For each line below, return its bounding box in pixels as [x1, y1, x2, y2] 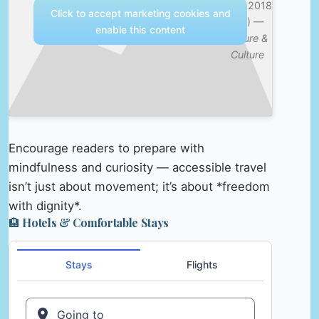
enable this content [95, 23, 186, 36]
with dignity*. [9, 199, 82, 213]
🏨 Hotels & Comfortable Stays [9, 215, 169, 230]
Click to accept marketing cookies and [50, 6, 231, 19]
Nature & [226, 31, 268, 44]
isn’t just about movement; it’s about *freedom [9, 179, 270, 194]
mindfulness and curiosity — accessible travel [9, 160, 266, 174]
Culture [230, 48, 264, 61]
